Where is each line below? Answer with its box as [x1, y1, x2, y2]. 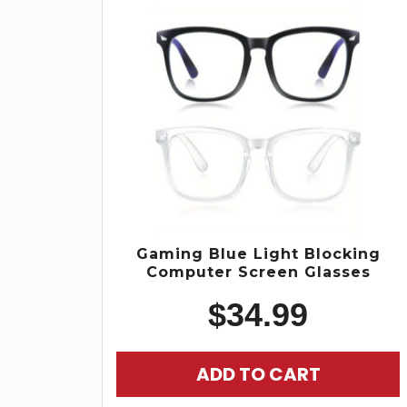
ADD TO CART [195, 361, 321, 387]
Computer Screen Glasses [145, 263, 371, 282]
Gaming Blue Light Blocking [135, 245, 381, 263]
